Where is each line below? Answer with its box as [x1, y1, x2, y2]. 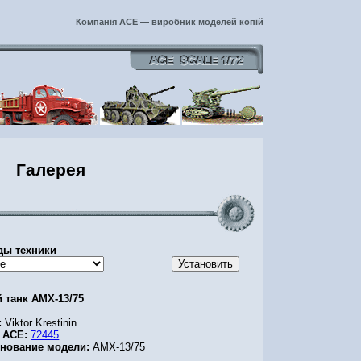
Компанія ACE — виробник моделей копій [76, 17, 263, 27]
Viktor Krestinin [5, 317, 77, 330]
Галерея [15, 160, 85, 180]
